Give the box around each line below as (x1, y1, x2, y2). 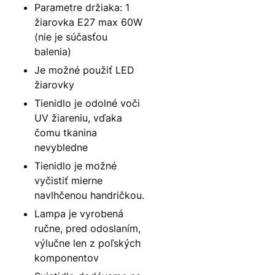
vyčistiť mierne (34, 174, 103, 187)
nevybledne (34, 141, 88, 153)
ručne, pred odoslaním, (34, 222, 141, 234)
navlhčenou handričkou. (34, 188, 144, 201)
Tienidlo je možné (34, 159, 117, 172)
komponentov (34, 251, 99, 264)
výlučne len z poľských (34, 236, 141, 249)
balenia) (34, 45, 71, 58)
